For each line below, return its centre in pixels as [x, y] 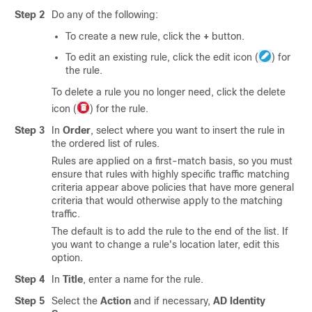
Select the [76, 301]
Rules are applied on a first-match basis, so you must [172, 161]
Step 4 [30, 279]
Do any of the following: [105, 15]
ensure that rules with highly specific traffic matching [171, 174]
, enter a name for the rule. [143, 279]
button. [227, 36]
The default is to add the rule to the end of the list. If [170, 231]
